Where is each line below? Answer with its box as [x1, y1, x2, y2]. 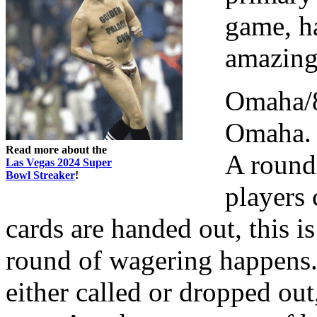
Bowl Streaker [6, 168, 75, 181]
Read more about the [6, 143, 107, 156]
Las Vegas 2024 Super [6, 156, 112, 168]
